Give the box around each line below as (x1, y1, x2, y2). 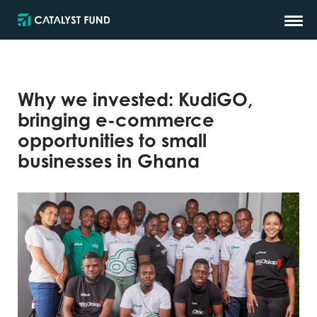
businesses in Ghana (18, 149, 200, 172)
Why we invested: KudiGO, (18, 88, 253, 110)
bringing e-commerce (18, 108, 214, 131)
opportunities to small (18, 129, 207, 151)
